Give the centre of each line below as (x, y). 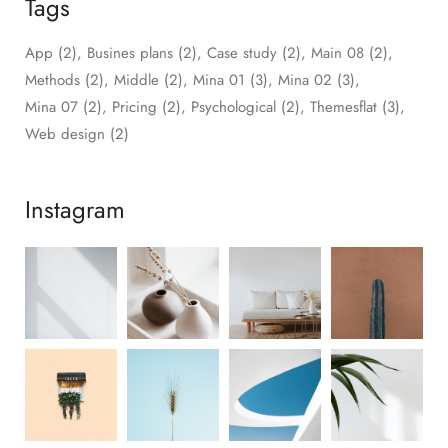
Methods (52, 80)
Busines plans (130, 53)
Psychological (233, 107)
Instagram (75, 210)
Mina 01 (219, 80)
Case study (242, 53)
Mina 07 (51, 107)
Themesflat (343, 107)
